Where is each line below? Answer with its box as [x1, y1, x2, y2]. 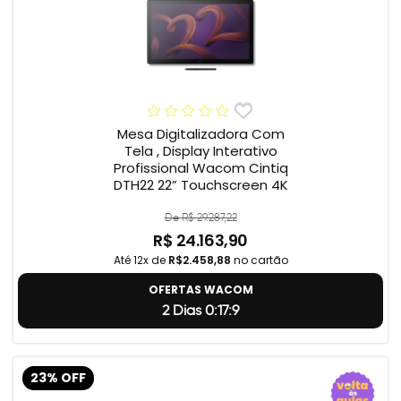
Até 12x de [113, 252, 168, 269]
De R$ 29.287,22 [164, 210, 237, 225]
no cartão [230, 252, 288, 269]
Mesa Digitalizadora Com [116, 124, 285, 144]
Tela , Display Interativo [124, 141, 277, 161]
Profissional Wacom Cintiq [113, 158, 288, 178]
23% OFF [30, 369, 86, 387]
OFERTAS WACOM [148, 282, 253, 298]
